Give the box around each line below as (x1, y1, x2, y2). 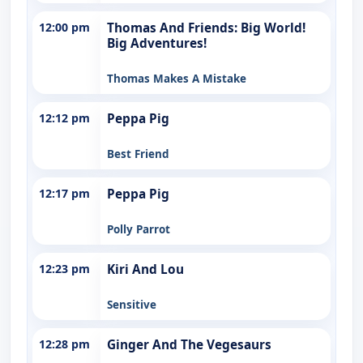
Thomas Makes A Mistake (107, 70, 246, 86)
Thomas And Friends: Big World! (107, 19, 305, 36)
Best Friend (107, 146, 169, 161)
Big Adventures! (107, 34, 207, 52)
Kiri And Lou (107, 260, 184, 278)
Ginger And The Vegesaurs (107, 335, 271, 353)
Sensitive (107, 297, 156, 312)
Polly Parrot (107, 221, 170, 237)
